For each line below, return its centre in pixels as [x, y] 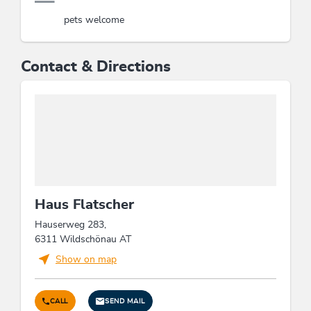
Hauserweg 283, [70, 225]
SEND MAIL [125, 302]
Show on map [86, 260]
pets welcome [94, 20]
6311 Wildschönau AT [83, 240]
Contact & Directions [96, 66]
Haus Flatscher [84, 205]
